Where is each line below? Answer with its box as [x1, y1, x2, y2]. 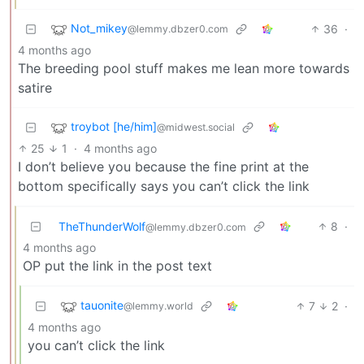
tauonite [80, 298, 123, 313]
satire [18, 80, 52, 97]
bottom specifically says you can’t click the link [18, 178, 310, 195]
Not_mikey [71, 21, 128, 36]
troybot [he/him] [71, 119, 157, 134]
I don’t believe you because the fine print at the [18, 158, 309, 175]
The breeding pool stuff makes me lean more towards [18, 60, 349, 77]
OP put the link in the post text [23, 258, 212, 275]
